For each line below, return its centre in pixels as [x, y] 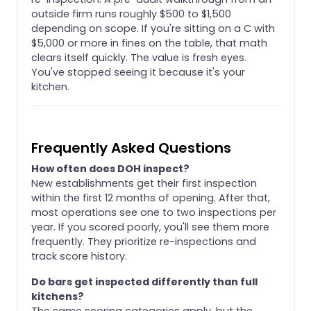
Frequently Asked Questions [131, 148]
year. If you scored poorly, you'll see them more [150, 227]
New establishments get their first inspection [144, 183]
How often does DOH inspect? [110, 168]
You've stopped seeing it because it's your [138, 72]
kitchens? [58, 296]
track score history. [79, 256]
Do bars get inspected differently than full [144, 281]
